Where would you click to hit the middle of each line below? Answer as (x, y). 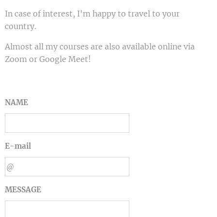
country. (21, 26)
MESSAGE (23, 190)
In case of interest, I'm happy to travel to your (92, 14)
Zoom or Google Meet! (48, 59)
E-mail (18, 146)
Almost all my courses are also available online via (100, 46)
